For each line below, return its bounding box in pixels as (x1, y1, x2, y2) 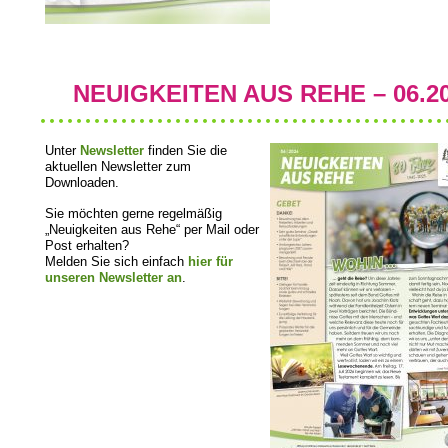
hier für (188, 254, 233, 269)
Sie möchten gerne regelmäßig (45, 206, 222, 221)
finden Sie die (148, 143, 227, 158)
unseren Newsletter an (45, 270, 182, 285)
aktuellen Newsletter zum (45, 159, 191, 174)
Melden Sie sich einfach (45, 254, 188, 269)
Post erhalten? (45, 238, 133, 253)
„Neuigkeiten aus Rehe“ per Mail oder (45, 222, 259, 237)
